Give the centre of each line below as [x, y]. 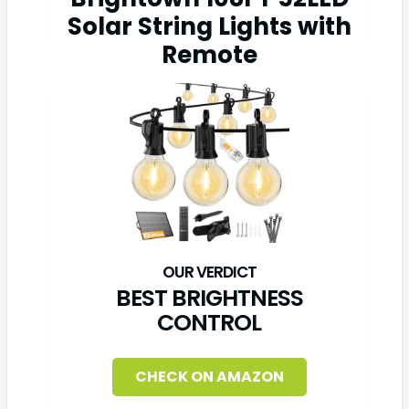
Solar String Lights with [209, 26]
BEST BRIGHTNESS [209, 298]
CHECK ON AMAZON [209, 377]
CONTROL [209, 323]
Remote [209, 55]
